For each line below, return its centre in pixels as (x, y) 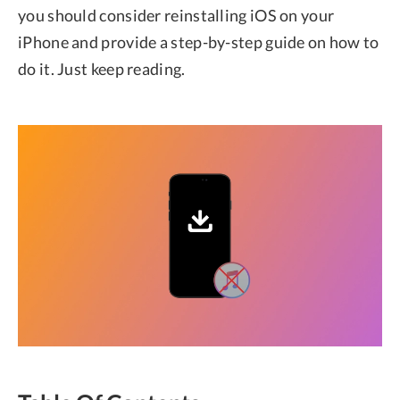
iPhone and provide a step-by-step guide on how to (199, 42)
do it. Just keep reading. (102, 69)
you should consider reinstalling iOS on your (176, 15)
